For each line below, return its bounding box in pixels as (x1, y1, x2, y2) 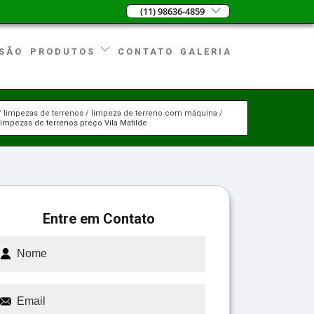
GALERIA (180, 46, 233, 57)
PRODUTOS (30, 46, 100, 57)
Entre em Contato (43, 210, 155, 227)
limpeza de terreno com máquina (91, 108, 218, 118)
